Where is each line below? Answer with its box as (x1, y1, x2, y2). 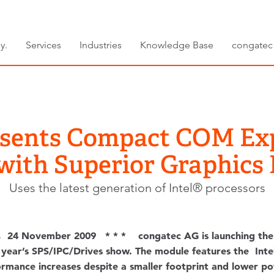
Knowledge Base (140, 39, 213, 51)
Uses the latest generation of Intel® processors (9, 180, 265, 195)
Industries (80, 39, 122, 51)
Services (26, 39, 61, 51)
